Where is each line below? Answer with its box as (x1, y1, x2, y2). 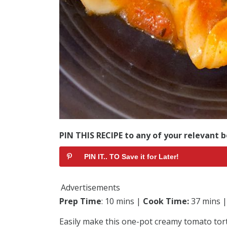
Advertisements (61, 182, 120, 194)
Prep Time (59, 196, 101, 207)
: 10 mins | (101, 196, 143, 207)
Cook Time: (143, 196, 189, 207)
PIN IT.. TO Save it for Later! (84, 152, 179, 161)
